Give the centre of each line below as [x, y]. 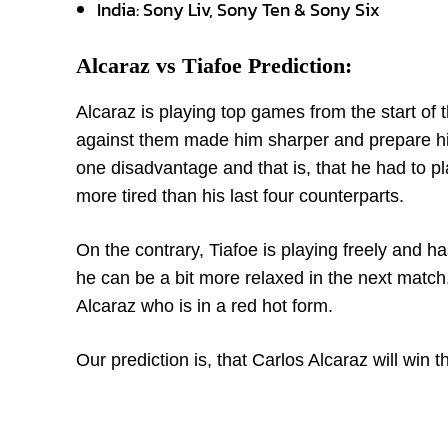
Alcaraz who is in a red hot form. [204, 306]
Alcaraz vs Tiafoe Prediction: [214, 65]
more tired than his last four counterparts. [240, 196]
